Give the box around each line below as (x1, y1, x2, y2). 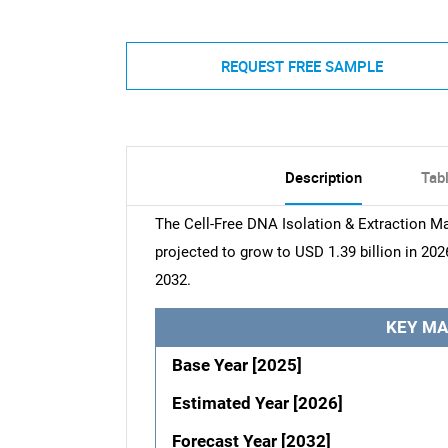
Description (284, 167, 362, 188)
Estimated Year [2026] (172, 394, 344, 414)
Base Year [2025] (172, 356, 303, 376)
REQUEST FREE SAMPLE (220, 55, 383, 76)
